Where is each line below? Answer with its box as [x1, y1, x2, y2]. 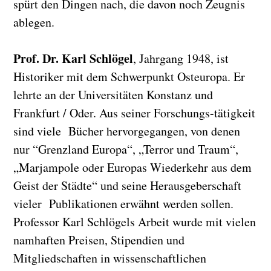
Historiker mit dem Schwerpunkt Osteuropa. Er [13, 68, 246, 85]
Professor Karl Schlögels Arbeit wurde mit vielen [13, 214, 256, 230]
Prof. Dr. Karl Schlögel [13, 50, 134, 67]
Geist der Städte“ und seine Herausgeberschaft [13, 177, 242, 194]
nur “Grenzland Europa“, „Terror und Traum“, [13, 141, 239, 157]
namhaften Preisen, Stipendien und [13, 232, 185, 248]
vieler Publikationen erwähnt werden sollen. [13, 195, 234, 212]
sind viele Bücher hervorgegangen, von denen [13, 123, 241, 139]
